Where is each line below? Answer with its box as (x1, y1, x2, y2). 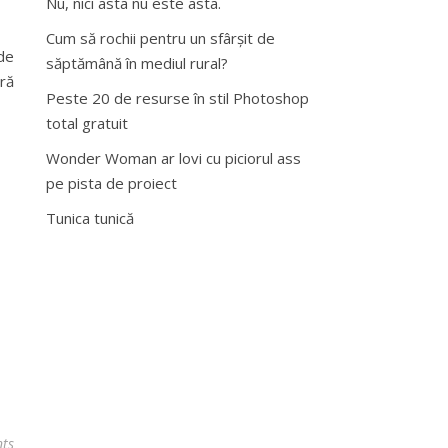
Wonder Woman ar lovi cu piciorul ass (46, 148, 301, 168)
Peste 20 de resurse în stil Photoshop (46, 88, 309, 108)
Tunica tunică (46, 208, 134, 228)
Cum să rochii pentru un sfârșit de (46, 28, 275, 48)
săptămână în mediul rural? (46, 53, 228, 73)
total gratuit (46, 113, 128, 133)
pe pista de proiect (46, 173, 177, 193)
